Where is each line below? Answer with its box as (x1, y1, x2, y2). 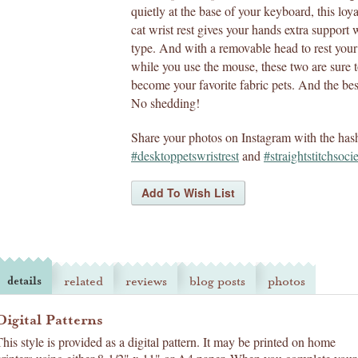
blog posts (189, 273, 245, 289)
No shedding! (131, 94, 200, 111)
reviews (125, 273, 167, 289)
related (64, 273, 103, 289)
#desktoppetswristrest (131, 147, 239, 164)
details (7, 273, 42, 288)
